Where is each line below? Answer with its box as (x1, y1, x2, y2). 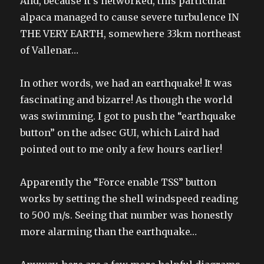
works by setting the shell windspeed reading (20, 193, 239, 205)
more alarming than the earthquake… (20, 226, 197, 238)
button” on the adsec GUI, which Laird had (20, 127, 220, 139)
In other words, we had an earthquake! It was (20, 77, 233, 90)
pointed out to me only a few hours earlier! (20, 143, 223, 156)
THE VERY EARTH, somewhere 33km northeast (20, 28, 242, 40)
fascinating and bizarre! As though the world (20, 94, 233, 106)
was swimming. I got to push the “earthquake (20, 110, 236, 123)
